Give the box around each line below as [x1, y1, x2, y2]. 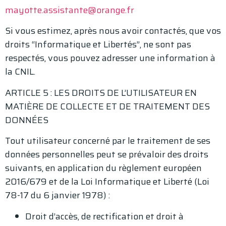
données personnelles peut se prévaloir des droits [5, 147, 208, 162]
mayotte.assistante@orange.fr [5, 3, 134, 17]
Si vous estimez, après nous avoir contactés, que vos [5, 24, 221, 38]
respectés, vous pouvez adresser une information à [5, 51, 215, 66]
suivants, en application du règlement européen [5, 161, 202, 176]
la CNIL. [5, 65, 35, 79]
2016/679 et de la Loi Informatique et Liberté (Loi [5, 175, 209, 189]
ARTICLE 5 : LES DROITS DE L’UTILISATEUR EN [5, 85, 197, 100]
